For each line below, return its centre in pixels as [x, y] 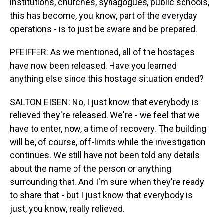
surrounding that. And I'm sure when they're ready [107, 182]
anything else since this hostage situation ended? [107, 79]
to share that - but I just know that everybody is [101, 195]
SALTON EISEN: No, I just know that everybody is [104, 102]
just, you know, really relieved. [67, 208]
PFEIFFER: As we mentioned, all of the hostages [102, 52]
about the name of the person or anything [91, 168]
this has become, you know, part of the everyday [104, 16]
